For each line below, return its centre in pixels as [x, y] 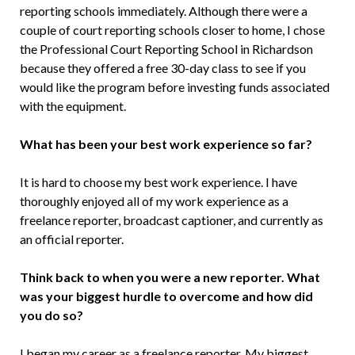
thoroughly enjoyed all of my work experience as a [154, 200]
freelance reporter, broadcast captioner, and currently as [171, 219]
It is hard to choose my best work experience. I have [158, 181]
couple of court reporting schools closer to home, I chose [172, 29]
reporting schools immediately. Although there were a [163, 10]
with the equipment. [73, 105]
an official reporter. [71, 239]
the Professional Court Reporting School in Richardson [166, 48]
